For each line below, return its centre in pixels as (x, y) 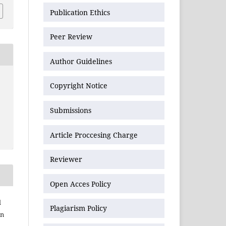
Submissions (72, 110)
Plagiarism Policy (78, 208)
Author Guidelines (81, 61)
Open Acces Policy (80, 184)
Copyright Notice (79, 86)
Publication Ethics (80, 12)
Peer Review (71, 37)
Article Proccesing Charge (94, 135)
